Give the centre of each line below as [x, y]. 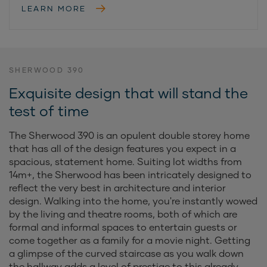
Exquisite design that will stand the [128, 92]
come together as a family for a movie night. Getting [130, 240]
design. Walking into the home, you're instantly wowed [133, 200]
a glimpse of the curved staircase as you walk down [126, 253]
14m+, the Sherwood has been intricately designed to [130, 174]
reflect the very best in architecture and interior [117, 187]
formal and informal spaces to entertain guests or [123, 226]
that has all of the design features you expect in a [122, 148]
